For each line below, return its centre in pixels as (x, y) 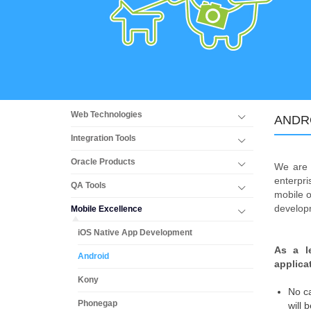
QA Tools (89, 185)
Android (93, 256)
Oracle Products (103, 161)
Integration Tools (103, 138)
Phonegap (98, 303)
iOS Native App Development (135, 232)
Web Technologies (107, 114)
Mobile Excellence (107, 209)
